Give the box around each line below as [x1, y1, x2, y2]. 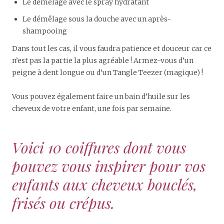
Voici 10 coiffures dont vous [12, 137, 186, 157]
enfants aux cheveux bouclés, [12, 174, 197, 194]
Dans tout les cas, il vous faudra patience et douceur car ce [12, 43, 211, 53]
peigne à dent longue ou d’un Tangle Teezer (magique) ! [12, 67, 203, 77]
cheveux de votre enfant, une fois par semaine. [12, 103, 171, 113]
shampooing [22, 26, 67, 36]
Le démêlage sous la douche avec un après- [22, 14, 171, 24]
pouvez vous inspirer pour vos [12, 155, 205, 176]
